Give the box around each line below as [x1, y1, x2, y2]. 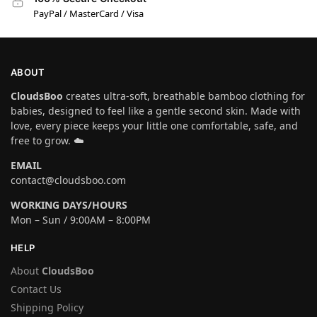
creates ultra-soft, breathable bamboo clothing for [63, 88, 305, 103]
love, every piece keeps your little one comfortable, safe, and [11, 118, 298, 132]
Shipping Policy [11, 301, 83, 315]
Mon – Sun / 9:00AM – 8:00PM [11, 212, 151, 226]
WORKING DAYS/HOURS [11, 197, 127, 212]
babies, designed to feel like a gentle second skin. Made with [11, 103, 301, 117]
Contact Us [11, 282, 62, 296]
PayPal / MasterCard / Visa [33, 6, 144, 20]
